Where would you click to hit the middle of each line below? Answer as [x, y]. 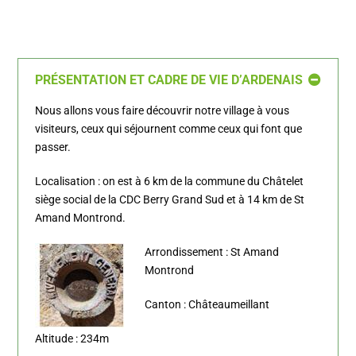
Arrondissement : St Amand [212, 252]
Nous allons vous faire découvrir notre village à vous [162, 110]
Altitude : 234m [72, 339]
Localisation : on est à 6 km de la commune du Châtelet [169, 181]
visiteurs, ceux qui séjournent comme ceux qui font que [168, 129]
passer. [53, 147]
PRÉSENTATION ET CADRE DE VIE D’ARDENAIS [169, 80]
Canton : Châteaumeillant [207, 304]
